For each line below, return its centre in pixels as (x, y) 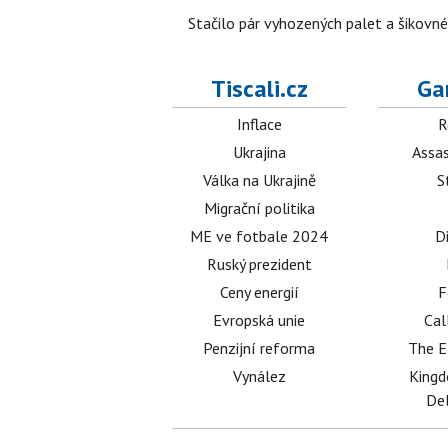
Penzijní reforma (259, 348)
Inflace (259, 124)
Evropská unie (259, 320)
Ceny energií (259, 292)
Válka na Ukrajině (259, 180)
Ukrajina (259, 152)
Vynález (259, 376)
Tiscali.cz (259, 88)
